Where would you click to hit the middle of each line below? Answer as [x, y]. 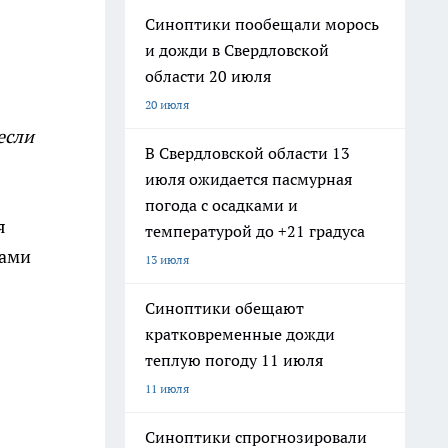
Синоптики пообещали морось [262, 24]
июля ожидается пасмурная [248, 179]
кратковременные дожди [240, 334]
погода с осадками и [221, 205]
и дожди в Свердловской [237, 50]
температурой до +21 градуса [255, 231]
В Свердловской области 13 [247, 153]
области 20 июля [208, 76]
